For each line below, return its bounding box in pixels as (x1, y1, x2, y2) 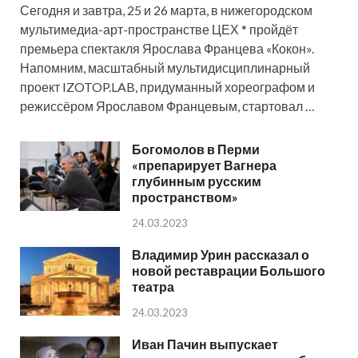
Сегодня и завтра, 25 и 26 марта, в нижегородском (20, 2, 312, 18)
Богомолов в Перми (132, 141, 260, 157)
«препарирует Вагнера (132, 157, 276, 173)
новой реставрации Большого (132, 263, 325, 279)
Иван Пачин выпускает (132, 336, 278, 352)
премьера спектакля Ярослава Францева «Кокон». (20, 41, 314, 57)
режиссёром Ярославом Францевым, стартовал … (20, 98, 315, 114)
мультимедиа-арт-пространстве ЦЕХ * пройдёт (20, 22, 298, 38)
